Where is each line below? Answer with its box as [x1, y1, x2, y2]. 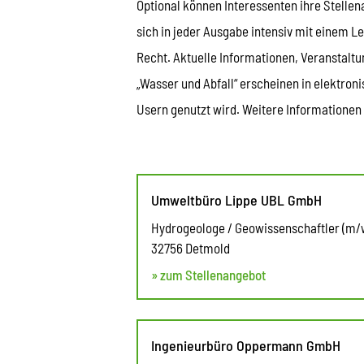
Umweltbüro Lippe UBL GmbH [151, 190, 322, 209]
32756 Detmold [151, 239, 230, 256]
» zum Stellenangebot [151, 266, 266, 283]
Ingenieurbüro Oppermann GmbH [151, 336, 340, 354]
